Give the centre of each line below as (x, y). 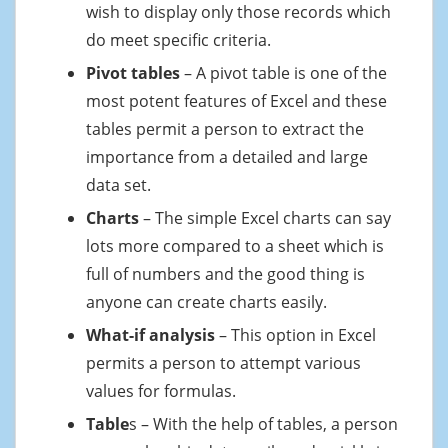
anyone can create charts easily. (206, 301)
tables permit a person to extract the (225, 128)
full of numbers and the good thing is (225, 273)
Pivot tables (133, 72)
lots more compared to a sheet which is (235, 245)
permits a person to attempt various (223, 362)
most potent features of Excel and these (236, 100)
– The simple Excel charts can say (265, 217)
